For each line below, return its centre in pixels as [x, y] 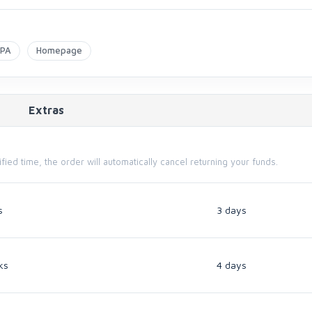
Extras [46, 110]
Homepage [59, 50]
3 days [232, 210]
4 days [232, 265]
